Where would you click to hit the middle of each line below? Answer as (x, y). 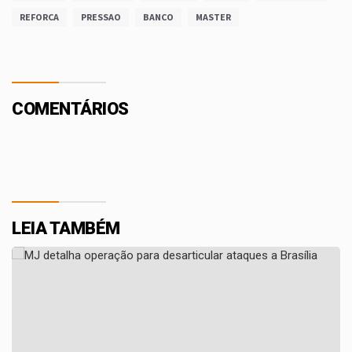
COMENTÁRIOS (70, 108)
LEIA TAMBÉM (66, 228)
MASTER (213, 16)
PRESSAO (101, 16)
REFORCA (39, 16)
